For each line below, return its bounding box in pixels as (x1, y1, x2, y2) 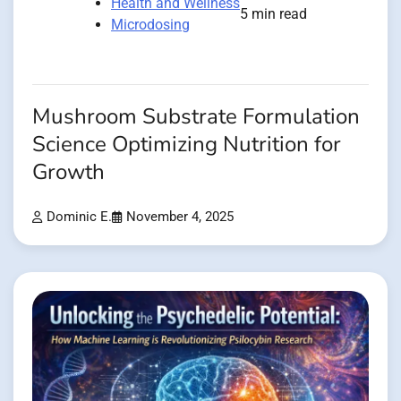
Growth (32, 157, 105, 187)
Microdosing (111, 15, 190, 33)
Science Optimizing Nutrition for (32, 129, 341, 159)
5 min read (240, 4, 307, 22)
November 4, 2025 (126, 209, 234, 226)
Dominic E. (47, 209, 112, 226)
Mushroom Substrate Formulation (32, 101, 360, 132)
